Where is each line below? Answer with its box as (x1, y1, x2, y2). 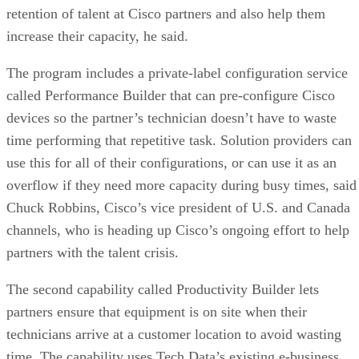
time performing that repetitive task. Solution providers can (6, 131, 352, 148)
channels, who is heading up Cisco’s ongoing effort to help (6, 221, 349, 238)
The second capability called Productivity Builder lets (6, 280, 319, 297)
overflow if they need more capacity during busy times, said (6, 176, 357, 193)
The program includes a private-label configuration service (6, 64, 348, 81)
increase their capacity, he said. (6, 27, 188, 44)
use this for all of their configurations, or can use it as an (6, 154, 337, 171)
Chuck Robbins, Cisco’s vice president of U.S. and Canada (6, 199, 350, 216)
